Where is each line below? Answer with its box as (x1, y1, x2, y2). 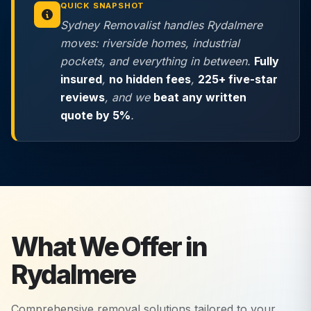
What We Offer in (11, 231, 207, 263)
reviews (60, 90, 105, 105)
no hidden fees (109, 72, 191, 87)
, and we (105, 90, 153, 105)
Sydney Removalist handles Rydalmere (60, 18, 262, 33)
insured (60, 72, 102, 87)
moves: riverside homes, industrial (60, 36, 239, 51)
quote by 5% (60, 108, 131, 123)
